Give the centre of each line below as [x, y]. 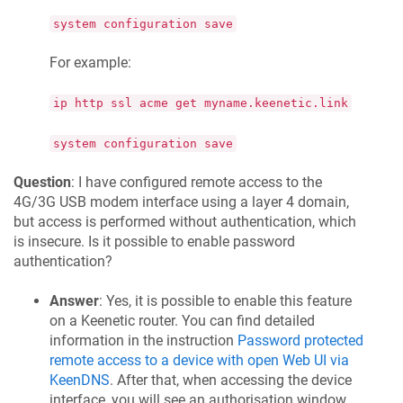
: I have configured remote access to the [197, 183]
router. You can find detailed [225, 321]
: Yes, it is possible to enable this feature [225, 301]
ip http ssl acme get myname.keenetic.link [201, 103]
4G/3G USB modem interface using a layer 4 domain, [181, 202]
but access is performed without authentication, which [185, 222]
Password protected [300, 341]
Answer [74, 301]
